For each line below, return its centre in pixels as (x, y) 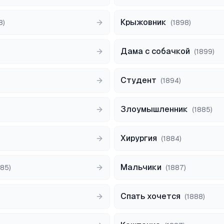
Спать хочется (150, 196)
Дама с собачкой (155, 51)
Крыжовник (143, 22)
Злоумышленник (154, 109)
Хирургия (139, 138)
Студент (138, 80)
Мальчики (141, 167)
